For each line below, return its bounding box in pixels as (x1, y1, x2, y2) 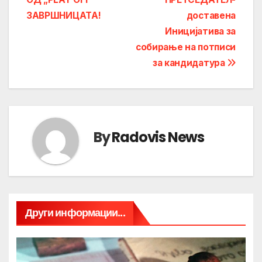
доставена (186, 10, 236, 22)
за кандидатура (152, 57, 227, 69)
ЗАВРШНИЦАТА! (26, 10, 101, 22)
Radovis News (112, 127, 205, 147)
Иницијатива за (165, 26, 236, 37)
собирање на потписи (135, 42, 236, 53)
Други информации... (25, 205, 125, 220)
